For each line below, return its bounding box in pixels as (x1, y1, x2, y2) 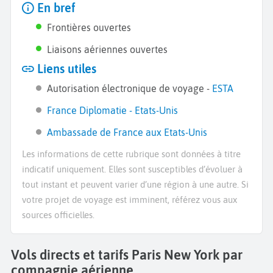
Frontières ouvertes (47, 21, 132, 33)
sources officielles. (22, 209, 94, 220)
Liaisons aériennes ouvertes (47, 43, 168, 55)
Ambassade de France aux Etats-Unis (47, 126, 208, 138)
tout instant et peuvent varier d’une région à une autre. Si (22, 179, 249, 190)
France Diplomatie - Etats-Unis (47, 104, 179, 116)
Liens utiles (34, 62, 96, 76)
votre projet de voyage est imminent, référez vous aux (22, 194, 237, 205)
